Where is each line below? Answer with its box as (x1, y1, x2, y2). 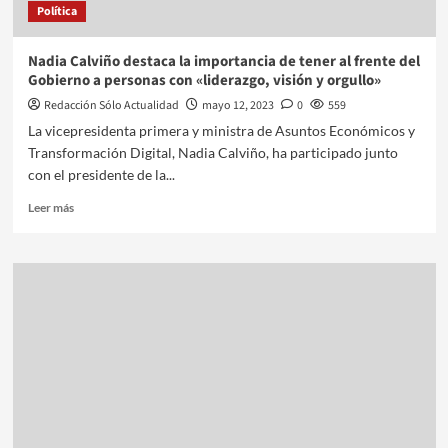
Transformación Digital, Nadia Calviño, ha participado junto (27, 143, 398, 161)
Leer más (27, 199, 74, 215)
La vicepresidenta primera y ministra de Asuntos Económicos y (27, 121, 415, 139)
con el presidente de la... (27, 165, 175, 183)
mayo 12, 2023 (201, 96, 274, 114)
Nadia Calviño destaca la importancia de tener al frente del (27, 50, 420, 72)
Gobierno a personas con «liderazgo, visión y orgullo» (27, 69, 381, 91)
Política (36, 2, 77, 20)
